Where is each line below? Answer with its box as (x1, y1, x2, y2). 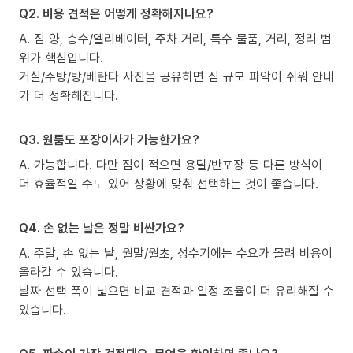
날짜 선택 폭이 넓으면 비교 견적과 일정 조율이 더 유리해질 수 (19, 281, 334, 299)
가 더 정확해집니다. (19, 86, 118, 104)
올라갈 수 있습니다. (19, 262, 118, 281)
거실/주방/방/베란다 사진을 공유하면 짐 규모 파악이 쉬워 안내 (19, 67, 334, 85)
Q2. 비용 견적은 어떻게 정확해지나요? (19, 4, 214, 22)
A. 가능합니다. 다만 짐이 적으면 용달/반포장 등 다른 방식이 (19, 155, 322, 173)
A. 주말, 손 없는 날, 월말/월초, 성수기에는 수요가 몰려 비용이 (19, 243, 333, 262)
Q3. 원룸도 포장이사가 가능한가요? (19, 130, 199, 148)
